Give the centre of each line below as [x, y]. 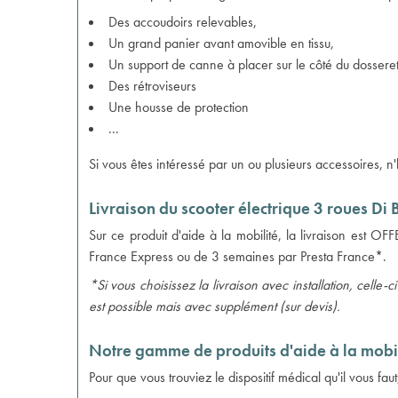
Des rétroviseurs [152, 86]
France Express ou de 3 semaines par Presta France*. [238, 256]
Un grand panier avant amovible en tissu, [221, 43]
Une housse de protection [179, 107]
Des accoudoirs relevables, [183, 22]
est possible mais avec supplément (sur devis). [215, 306]
